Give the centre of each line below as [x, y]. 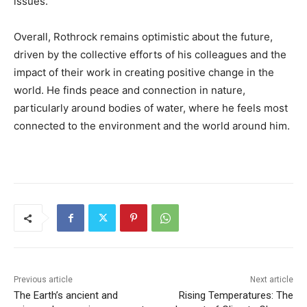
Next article [271, 280]
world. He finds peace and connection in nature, [130, 90]
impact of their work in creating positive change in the [144, 73]
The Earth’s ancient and [66, 296]
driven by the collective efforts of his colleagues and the [150, 55]
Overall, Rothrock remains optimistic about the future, [143, 37]
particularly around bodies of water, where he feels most [151, 108]
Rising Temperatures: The [236, 296]
